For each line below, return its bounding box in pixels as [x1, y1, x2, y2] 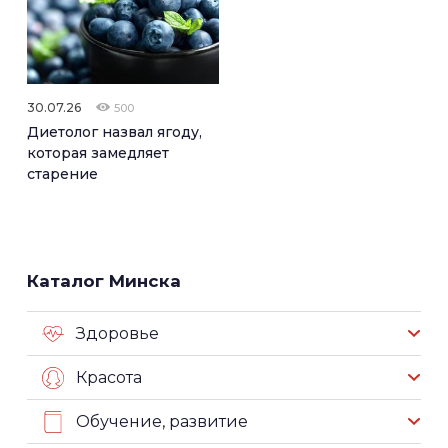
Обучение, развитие [76, 411, 248, 431]
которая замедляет [27, 143, 169, 162]
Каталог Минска [27, 270, 181, 291]
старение [27, 164, 98, 183]
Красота [76, 367, 142, 387]
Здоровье [76, 323, 159, 343]
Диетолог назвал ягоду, [27, 122, 202, 141]
